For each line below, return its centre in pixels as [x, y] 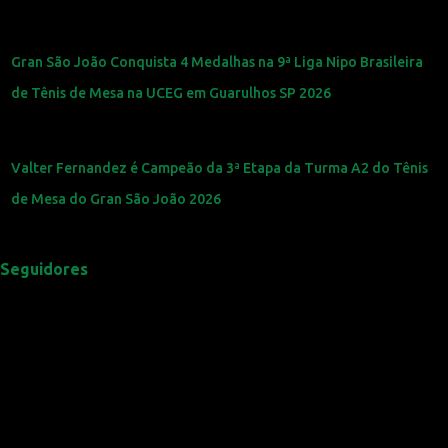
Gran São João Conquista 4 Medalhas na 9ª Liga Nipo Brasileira [217, 61]
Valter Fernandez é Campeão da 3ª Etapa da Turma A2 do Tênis [220, 167]
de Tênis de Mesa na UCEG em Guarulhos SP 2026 [171, 92]
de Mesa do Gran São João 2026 [116, 198]
